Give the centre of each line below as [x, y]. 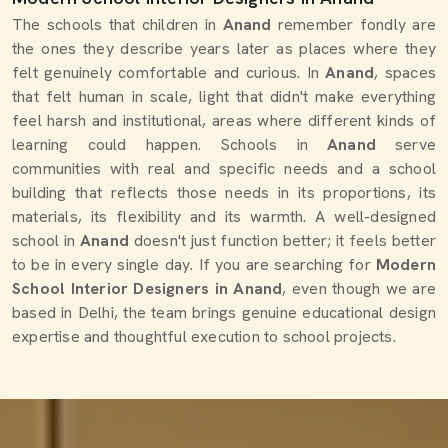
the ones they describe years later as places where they [224, 48]
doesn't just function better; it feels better [282, 240]
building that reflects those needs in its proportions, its [224, 192]
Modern [405, 264]
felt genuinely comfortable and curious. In [165, 72]
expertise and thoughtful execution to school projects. [204, 336]
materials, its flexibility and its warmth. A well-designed [224, 216]
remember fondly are [356, 24]
